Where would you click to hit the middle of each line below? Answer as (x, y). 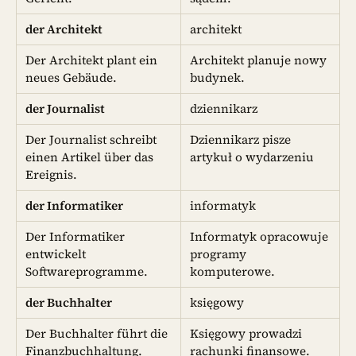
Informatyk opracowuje (259, 236)
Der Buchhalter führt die (97, 333)
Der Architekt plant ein (92, 60)
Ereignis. (52, 174)
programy (219, 253)
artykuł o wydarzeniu (252, 157)
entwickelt (56, 253)
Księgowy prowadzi (246, 333)
